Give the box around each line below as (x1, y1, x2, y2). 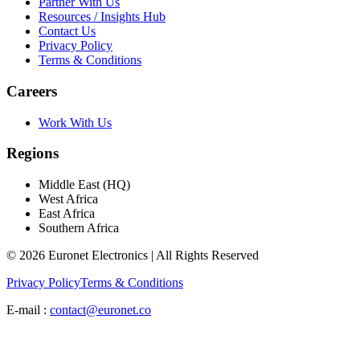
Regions (6, 145, 59, 162)
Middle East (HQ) (39, 178, 130, 192)
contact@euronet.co (50, 303, 151, 317)
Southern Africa (39, 221, 119, 235)
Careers (6, 82, 57, 100)
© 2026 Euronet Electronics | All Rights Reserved (6, 248, 259, 263)
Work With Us (39, 115, 112, 129)
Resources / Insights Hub (39, 10, 166, 24)
